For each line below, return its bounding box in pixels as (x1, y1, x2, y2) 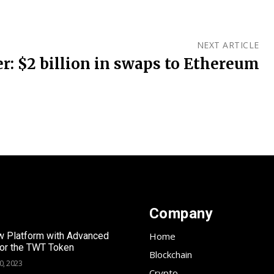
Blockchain (149, 248, 192, 261)
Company (149, 204, 213, 222)
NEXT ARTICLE (196, 39, 259, 51)
